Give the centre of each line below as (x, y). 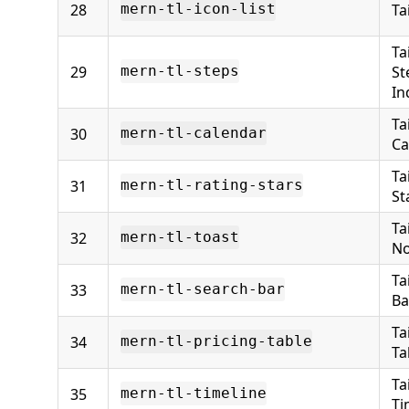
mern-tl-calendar (194, 133)
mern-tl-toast (180, 237)
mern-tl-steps (180, 71)
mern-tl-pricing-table (216, 341)
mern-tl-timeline (194, 393)
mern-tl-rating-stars (212, 185)
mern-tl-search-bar (203, 289)
